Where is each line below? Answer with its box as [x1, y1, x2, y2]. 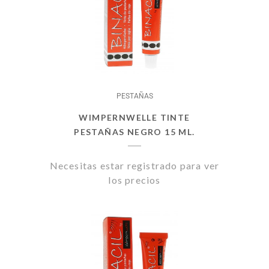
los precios [108, 174, 161, 186]
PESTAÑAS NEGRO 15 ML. [74, 127, 195, 137]
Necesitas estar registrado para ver [49, 160, 220, 171]
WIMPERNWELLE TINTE [79, 112, 190, 122]
